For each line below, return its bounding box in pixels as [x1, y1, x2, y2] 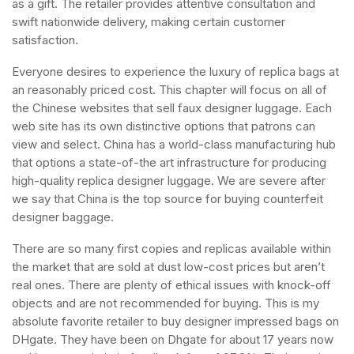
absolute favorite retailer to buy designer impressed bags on [12, 314, 339, 329]
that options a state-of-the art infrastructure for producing [12, 155, 326, 170]
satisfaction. [12, 32, 78, 47]
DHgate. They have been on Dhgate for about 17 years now [12, 332, 333, 347]
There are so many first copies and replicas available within [12, 241, 331, 256]
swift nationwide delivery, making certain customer [12, 14, 285, 29]
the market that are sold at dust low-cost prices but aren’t [12, 259, 325, 274]
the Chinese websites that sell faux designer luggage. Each [12, 100, 332, 115]
